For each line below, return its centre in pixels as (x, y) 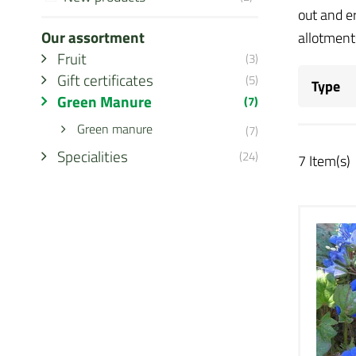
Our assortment (93, 37)
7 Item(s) (324, 161)
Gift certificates (105, 80)
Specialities (93, 156)
